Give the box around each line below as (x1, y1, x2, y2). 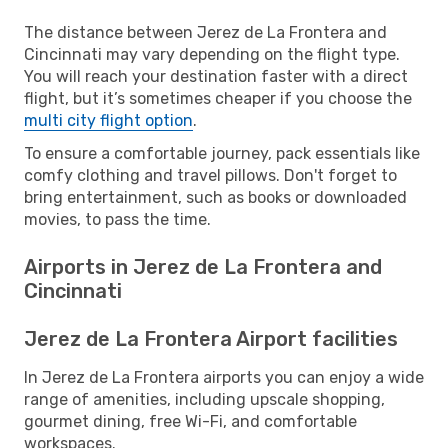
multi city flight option (24, 110, 193, 130)
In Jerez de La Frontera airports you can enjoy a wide (24, 367, 424, 387)
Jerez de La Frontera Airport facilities (24, 326, 398, 351)
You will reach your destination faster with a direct (24, 66, 408, 86)
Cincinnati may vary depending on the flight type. (24, 44, 400, 64)
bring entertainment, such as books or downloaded (24, 187, 407, 207)
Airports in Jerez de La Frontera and (24, 254, 382, 279)
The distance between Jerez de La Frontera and (24, 22, 387, 42)
